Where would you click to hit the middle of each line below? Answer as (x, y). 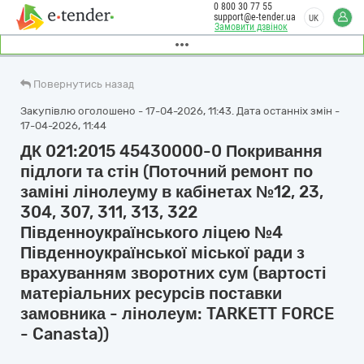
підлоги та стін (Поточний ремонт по (167, 171)
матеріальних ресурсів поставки (151, 293)
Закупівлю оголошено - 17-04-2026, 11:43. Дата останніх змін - (180, 111)
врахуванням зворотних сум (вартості (173, 273)
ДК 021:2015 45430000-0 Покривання (171, 151)
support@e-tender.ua (255, 17)
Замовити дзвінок (251, 27)
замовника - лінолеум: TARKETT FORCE (177, 314)
